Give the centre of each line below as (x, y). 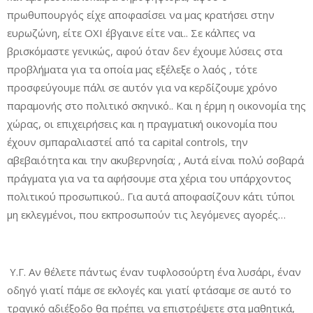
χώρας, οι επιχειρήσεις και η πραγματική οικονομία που (142, 124)
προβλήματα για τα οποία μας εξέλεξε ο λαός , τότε (132, 69)
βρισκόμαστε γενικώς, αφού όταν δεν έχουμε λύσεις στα (145, 51)
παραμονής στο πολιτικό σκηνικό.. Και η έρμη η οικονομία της (156, 105)
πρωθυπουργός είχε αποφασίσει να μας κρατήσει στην (141, 15)
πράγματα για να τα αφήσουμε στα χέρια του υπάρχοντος (149, 178)
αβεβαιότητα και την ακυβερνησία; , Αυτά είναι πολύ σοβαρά (155, 160)
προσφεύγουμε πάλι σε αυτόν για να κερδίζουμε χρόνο (142, 87)
